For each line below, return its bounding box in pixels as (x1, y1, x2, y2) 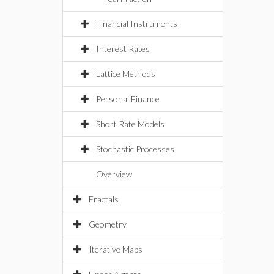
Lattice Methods (96, 68, 155, 79)
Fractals (89, 194, 119, 204)
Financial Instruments (96, 18, 177, 29)
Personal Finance (96, 94, 160, 104)
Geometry (89, 219, 127, 229)
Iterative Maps (89, 244, 143, 254)
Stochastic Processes (96, 144, 174, 154)
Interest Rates (96, 43, 150, 54)
